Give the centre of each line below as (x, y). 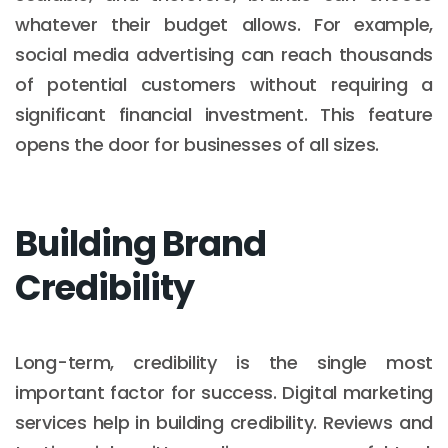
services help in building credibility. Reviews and (224, 422)
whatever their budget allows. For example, (224, 24)
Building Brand (140, 243)
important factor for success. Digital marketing (224, 392)
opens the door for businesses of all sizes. (197, 144)
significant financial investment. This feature (224, 114)
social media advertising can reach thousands (224, 54)
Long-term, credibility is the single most (224, 362)
